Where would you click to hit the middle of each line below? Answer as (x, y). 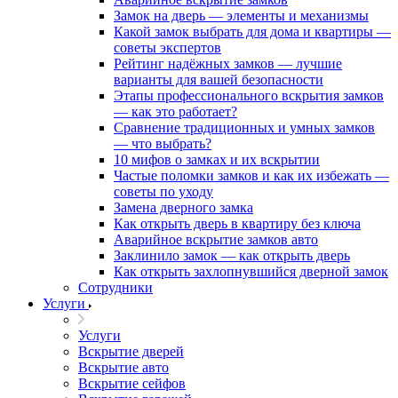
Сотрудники (115, 287)
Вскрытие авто (123, 367)
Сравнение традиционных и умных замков (244, 127)
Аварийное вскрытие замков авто (216, 239)
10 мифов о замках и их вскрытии (217, 159)
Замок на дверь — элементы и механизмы (241, 16)
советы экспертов (167, 48)
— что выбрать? (163, 143)
